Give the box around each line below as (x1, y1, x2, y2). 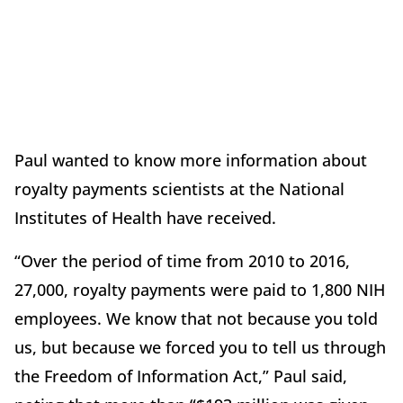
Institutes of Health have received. (14, 207, 276, 229)
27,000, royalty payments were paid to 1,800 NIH (14, 279, 385, 301)
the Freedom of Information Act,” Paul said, (14, 365, 347, 388)
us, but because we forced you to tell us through (14, 336, 386, 359)
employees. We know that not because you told (14, 308, 378, 330)
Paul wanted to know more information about (14, 149, 367, 172)
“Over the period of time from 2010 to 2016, (14, 250, 350, 273)
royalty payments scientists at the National (14, 178, 345, 201)
